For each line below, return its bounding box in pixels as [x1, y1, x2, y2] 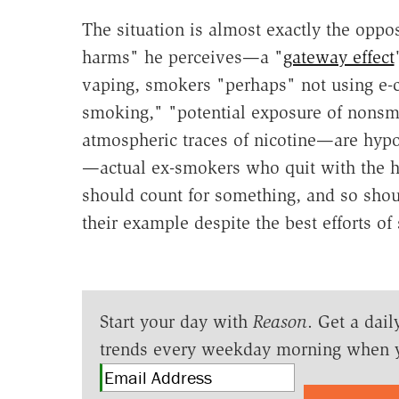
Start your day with [99, 311, 253, 333]
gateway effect [282, 46, 395, 69]
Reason [252, 311, 307, 333]
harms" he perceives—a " [81, 46, 283, 69]
